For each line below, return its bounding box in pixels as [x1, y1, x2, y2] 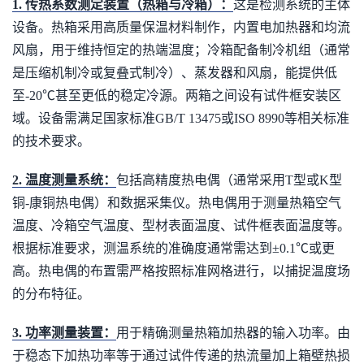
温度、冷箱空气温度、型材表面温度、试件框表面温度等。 [12, 219, 350, 232]
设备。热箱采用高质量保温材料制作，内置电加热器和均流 [12, 20, 350, 34]
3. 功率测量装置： [12, 326, 116, 340]
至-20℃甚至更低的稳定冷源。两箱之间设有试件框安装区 [12, 89, 341, 102]
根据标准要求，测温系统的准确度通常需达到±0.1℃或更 [12, 241, 335, 255]
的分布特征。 [12, 287, 90, 301]
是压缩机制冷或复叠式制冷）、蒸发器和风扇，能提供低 [12, 66, 337, 80]
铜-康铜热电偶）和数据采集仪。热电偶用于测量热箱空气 [12, 196, 341, 210]
